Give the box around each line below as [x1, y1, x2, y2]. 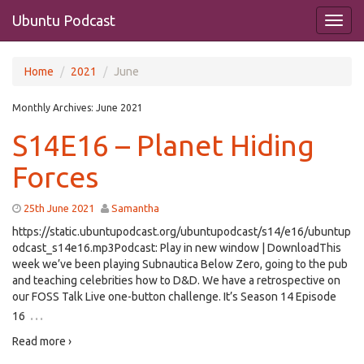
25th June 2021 [24, 202, 94, 214]
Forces [12, 160, 98, 193]
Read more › [12, 335, 71, 348]
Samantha [111, 202, 159, 214]
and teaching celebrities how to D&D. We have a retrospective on [12, 274, 340, 287]
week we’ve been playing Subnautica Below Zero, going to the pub [12, 258, 348, 271]
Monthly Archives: [12, 102, 96, 113]
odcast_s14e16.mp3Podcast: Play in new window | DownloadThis [12, 241, 341, 254]
